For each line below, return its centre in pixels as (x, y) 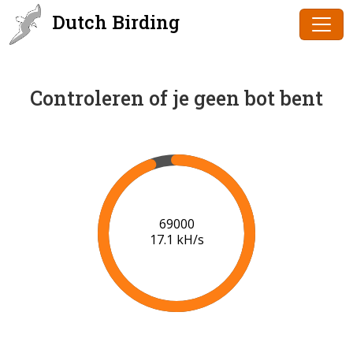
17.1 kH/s (176, 240)
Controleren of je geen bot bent (176, 98)
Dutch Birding (113, 22)
